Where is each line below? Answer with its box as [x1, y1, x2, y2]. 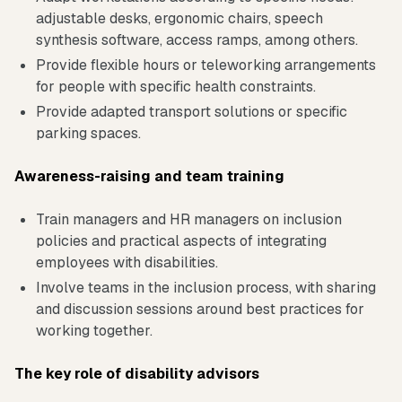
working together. [36, 320, 153, 340]
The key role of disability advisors [14, 363, 259, 383]
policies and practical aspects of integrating [36, 231, 327, 250]
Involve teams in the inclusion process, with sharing [36, 277, 376, 297]
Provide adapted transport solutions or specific [36, 101, 347, 121]
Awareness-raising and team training [14, 166, 284, 186]
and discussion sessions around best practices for [36, 299, 364, 319]
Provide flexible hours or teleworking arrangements [36, 55, 376, 74]
